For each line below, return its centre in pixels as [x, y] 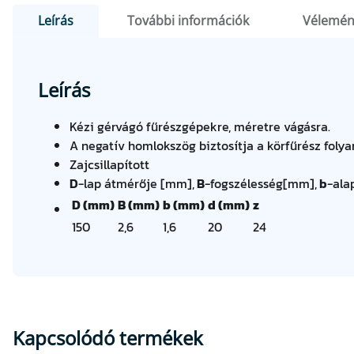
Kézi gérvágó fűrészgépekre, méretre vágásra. [200, 126]
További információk [188, 20]
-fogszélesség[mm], [261, 183]
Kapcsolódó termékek [108, 337]
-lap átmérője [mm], [136, 183]
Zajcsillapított [109, 164]
